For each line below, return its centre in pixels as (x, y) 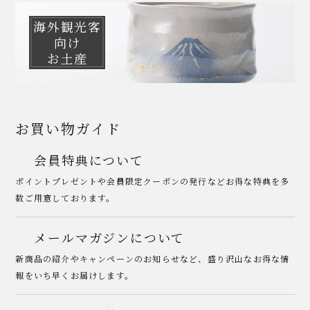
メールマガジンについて (110, 237)
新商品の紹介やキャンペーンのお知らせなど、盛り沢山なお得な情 (153, 258)
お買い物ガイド (69, 128)
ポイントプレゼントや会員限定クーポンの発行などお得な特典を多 (153, 181)
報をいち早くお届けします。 (75, 275)
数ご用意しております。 (65, 197)
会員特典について (89, 159)
